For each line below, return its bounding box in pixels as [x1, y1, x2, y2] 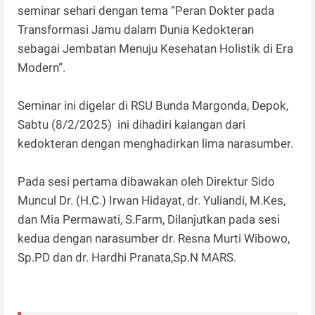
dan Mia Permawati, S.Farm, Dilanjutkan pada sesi [18, 212, 281, 227]
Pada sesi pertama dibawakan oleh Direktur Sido [18, 174, 276, 189]
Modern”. [18, 60, 66, 75]
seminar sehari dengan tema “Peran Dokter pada [18, 4, 275, 18]
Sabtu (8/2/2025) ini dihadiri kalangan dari [18, 117, 249, 132]
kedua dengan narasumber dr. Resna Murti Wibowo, [18, 231, 290, 246]
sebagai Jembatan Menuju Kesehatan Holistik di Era [18, 41, 294, 56]
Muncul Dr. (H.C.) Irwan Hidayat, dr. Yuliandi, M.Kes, [18, 193, 286, 208]
